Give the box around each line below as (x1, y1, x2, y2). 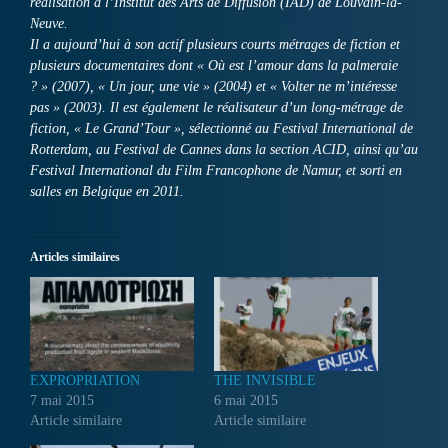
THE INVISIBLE (214, 373, 316, 389)
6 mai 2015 (214, 393, 278, 409)
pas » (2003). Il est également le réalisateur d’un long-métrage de (30, 100, 403, 116)
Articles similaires (30, 250, 120, 265)
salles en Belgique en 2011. (30, 184, 184, 200)
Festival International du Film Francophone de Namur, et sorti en (30, 163, 402, 179)
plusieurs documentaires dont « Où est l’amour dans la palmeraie (30, 58, 398, 74)
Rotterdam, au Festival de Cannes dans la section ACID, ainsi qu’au (30, 142, 418, 158)
